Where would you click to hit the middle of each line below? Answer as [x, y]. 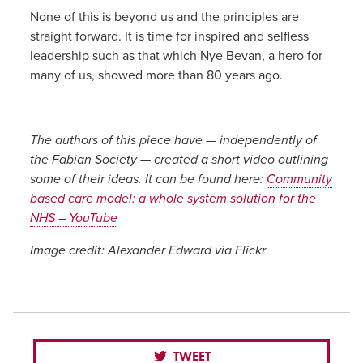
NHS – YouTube [73, 218]
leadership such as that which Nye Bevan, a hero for [176, 56]
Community [299, 179]
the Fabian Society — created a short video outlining [179, 160]
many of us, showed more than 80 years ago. [156, 76]
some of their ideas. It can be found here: [148, 179]
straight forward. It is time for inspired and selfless [169, 37]
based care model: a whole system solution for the [173, 199]
